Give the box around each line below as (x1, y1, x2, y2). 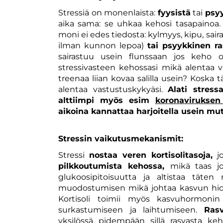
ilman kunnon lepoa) (58, 40, 147, 50)
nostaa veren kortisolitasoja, (89, 150, 213, 160)
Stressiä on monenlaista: (58, 7, 158, 17)
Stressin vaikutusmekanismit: (58, 133, 183, 143)
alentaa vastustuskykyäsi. (58, 84, 168, 94)
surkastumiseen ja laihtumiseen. (58, 205, 204, 215)
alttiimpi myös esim (58, 95, 155, 105)
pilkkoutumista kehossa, (58, 161, 170, 171)
